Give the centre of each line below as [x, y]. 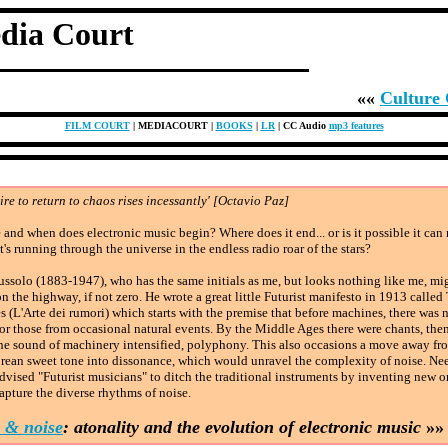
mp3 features [356, 125]
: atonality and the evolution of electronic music [242, 427]
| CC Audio [301, 125]
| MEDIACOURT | [172, 125]
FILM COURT [97, 125]
